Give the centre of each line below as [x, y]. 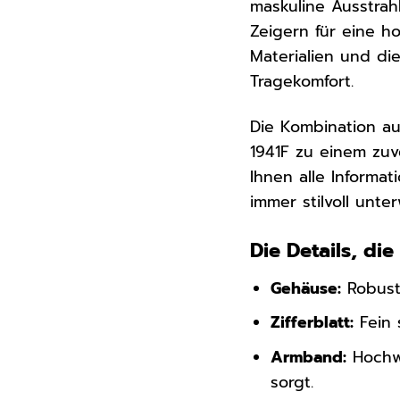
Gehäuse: [306, 288]
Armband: [309, 357]
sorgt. [292, 382]
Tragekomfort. [302, 82]
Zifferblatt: [312, 323]
